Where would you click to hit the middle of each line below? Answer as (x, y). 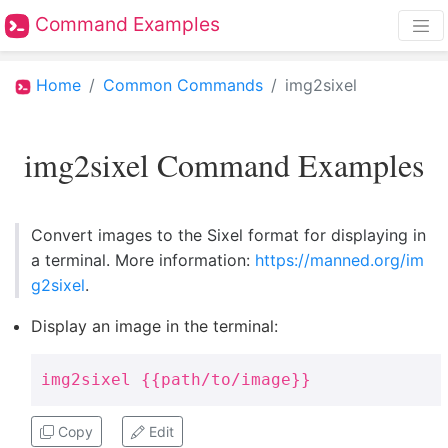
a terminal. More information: (143, 259)
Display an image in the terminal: (154, 325)
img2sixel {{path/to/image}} (176, 379)
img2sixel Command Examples (224, 165)
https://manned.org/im (339, 259)
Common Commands (183, 85)
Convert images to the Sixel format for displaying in (228, 234)
